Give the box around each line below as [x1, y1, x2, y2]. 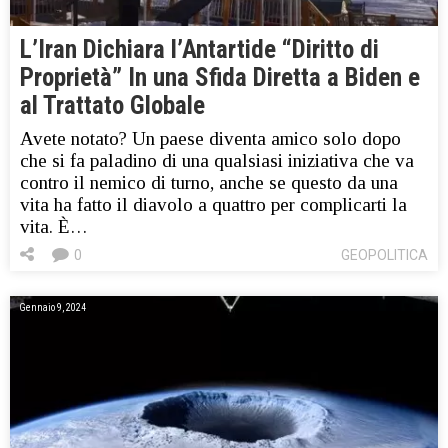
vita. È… [20, 216, 88, 238]
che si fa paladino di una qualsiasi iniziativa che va [20, 150, 414, 172]
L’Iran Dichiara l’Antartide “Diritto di [20, 35, 379, 65]
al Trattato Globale [20, 91, 205, 121]
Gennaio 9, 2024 [19, 302, 86, 314]
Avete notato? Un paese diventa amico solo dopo [20, 128, 401, 150]
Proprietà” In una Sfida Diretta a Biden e [20, 63, 420, 93]
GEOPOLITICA [341, 247, 428, 264]
